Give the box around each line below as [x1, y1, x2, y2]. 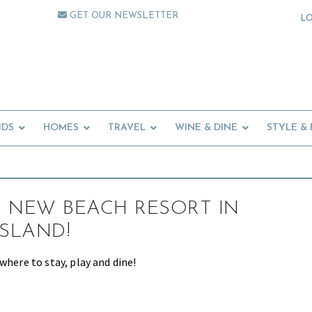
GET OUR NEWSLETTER [67, 11, 179, 20]
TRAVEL [108, 123, 146, 134]
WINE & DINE [175, 123, 237, 134]
